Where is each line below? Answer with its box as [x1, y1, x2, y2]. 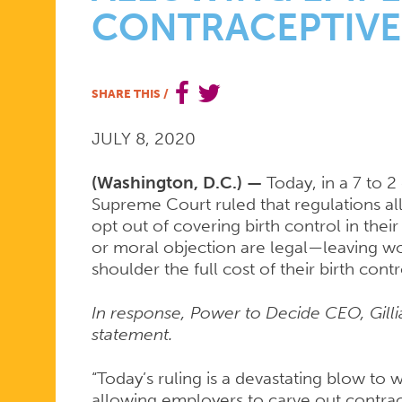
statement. [91, 324, 173, 345]
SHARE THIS [91, 85, 163, 100]
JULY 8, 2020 [91, 128, 196, 150]
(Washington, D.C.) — [91, 172, 267, 194]
